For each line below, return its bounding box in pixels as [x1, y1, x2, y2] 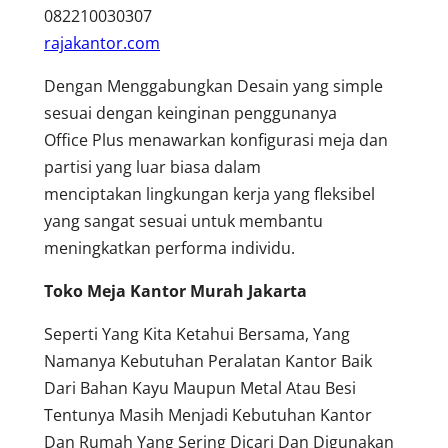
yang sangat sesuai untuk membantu [44, 209, 323, 232]
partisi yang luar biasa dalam [44, 155, 261, 178]
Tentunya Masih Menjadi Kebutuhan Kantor [44, 403, 372, 426]
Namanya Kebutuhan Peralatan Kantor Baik [44, 349, 372, 372]
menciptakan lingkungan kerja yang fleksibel [44, 182, 375, 205]
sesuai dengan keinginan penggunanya [44, 101, 337, 124]
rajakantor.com [44, 31, 160, 54]
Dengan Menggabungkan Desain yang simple [44, 74, 383, 97]
